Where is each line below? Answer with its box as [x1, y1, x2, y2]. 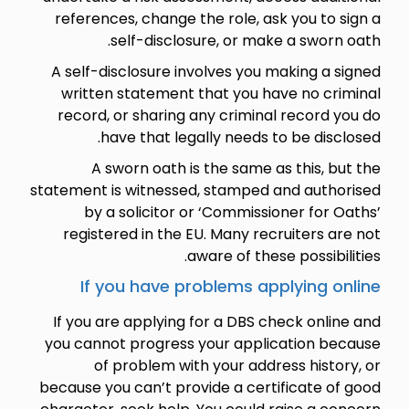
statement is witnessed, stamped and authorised [29, 179, 381, 201]
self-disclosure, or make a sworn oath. [110, 29, 381, 51]
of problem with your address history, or [93, 354, 381, 376]
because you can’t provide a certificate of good [38, 376, 381, 398]
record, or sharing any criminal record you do [57, 104, 381, 126]
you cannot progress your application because [44, 332, 381, 354]
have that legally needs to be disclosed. [100, 126, 381, 148]
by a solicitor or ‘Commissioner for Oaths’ [83, 201, 381, 223]
